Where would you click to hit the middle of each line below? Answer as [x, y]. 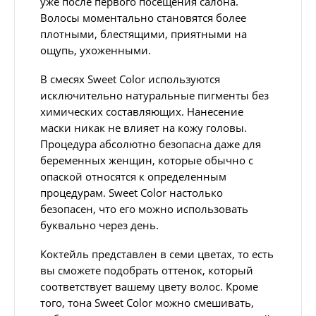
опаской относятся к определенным [133, 176]
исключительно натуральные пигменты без [154, 95]
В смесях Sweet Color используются [130, 79]
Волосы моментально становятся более [143, 17]
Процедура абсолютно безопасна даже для [151, 144]
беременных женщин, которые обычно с [147, 160]
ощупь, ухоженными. [96, 50]
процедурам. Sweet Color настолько [132, 192]
